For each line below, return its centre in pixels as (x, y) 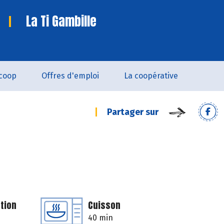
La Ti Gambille (61, 21)
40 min (100, 218)
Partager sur (133, 112)
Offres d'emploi (70, 76)
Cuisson (104, 205)
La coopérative (151, 76)
